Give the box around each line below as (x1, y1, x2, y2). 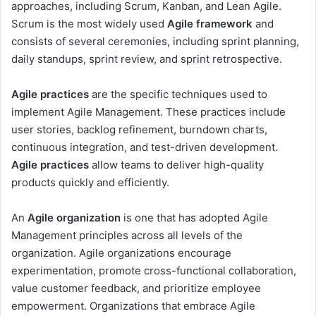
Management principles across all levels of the (11, 228, 243, 242)
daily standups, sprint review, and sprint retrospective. (11, 51, 282, 66)
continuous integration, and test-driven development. (11, 140, 278, 154)
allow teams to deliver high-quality (89, 157, 264, 171)
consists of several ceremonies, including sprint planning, (11, 34, 299, 48)
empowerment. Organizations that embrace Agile (11, 298, 255, 312)
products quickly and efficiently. (11, 175, 169, 189)
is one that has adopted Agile (121, 210, 268, 224)
